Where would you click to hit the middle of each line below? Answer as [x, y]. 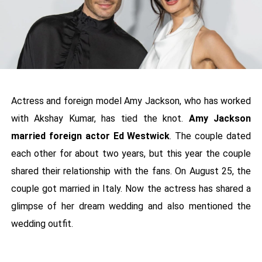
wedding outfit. [42, 224]
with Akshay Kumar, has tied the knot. [100, 119]
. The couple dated [211, 136]
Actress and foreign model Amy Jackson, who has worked [131, 101]
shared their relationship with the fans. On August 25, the [131, 171]
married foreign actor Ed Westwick [90, 136]
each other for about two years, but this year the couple [131, 154]
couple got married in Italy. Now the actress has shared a [131, 189]
